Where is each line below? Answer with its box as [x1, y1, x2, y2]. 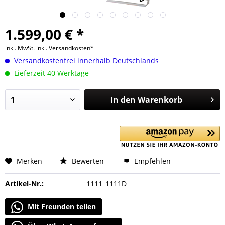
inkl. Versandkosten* [36, 44, 94, 52]
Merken [17, 156, 42, 166]
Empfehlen [132, 156, 171, 166]
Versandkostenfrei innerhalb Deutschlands [12, 56, 159, 65]
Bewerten [70, 156, 104, 166]
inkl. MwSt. [5, 44, 36, 52]
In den [110, 94, 136, 105]
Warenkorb [137, 94, 182, 105]
